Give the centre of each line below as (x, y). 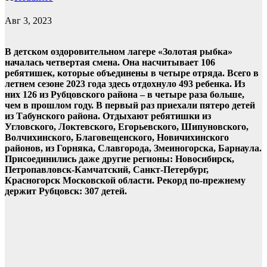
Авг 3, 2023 (28, 21)
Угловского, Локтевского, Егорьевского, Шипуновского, (127, 127)
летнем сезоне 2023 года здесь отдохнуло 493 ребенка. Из (125, 84)
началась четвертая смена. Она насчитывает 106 (110, 63)
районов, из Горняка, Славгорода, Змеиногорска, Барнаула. (133, 148)
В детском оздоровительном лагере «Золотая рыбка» (119, 52)
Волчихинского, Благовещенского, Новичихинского (117, 138)
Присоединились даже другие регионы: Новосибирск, (119, 159)
